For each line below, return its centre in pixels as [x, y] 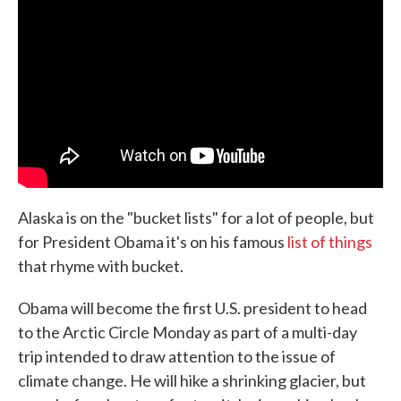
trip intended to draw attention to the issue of [177, 356]
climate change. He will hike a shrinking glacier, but [192, 380]
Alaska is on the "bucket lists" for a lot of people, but [196, 217]
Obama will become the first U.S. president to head [192, 307]
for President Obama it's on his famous [153, 241]
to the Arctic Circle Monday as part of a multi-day [188, 332]
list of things [330, 241]
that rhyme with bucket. [101, 265]
